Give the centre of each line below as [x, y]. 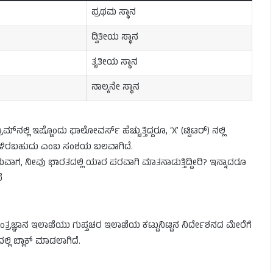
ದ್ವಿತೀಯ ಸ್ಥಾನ [115, 38]
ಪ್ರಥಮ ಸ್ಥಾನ [113, 13]
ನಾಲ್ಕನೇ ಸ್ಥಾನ [115, 88]
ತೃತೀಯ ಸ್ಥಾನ [114, 63]
